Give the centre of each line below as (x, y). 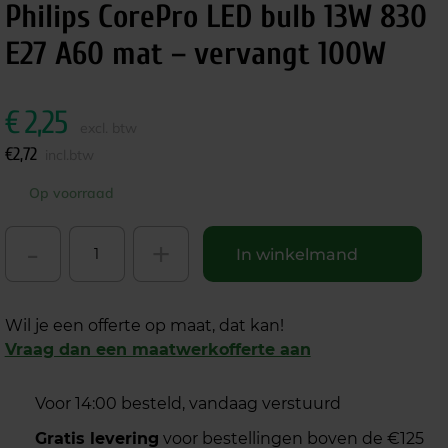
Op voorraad (71, 193)
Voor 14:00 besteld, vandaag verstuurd (187, 403)
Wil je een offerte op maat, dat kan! (144, 325)
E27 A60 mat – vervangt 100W (195, 53)
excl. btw (108, 128)
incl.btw (69, 155)
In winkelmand (296, 254)
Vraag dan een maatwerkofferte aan (157, 349)
